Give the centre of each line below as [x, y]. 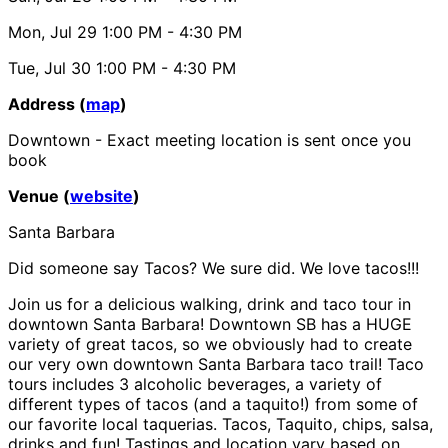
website [101, 195]
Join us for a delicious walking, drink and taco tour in [209, 303]
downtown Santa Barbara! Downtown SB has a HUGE [210, 323]
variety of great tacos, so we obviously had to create [210, 343]
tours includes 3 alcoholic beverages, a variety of [195, 383]
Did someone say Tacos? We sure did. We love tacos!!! [213, 267]
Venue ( [39, 195]
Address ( [47, 103]
